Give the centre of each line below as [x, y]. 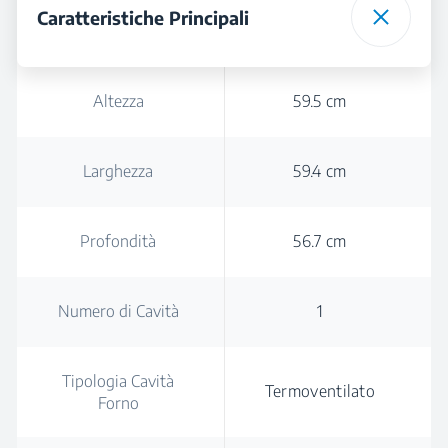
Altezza [118, 101]
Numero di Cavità [118, 311]
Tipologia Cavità [118, 381]
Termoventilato [320, 391]
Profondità [118, 241]
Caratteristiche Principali [143, 17]
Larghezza [118, 171]
